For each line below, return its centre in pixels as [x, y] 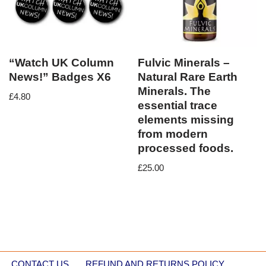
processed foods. [186, 148]
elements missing [186, 120]
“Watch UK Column [61, 63]
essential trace [178, 106]
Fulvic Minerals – [184, 63]
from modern [173, 134]
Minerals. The [175, 91]
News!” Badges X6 [60, 77]
